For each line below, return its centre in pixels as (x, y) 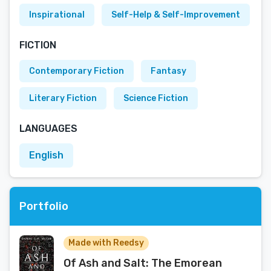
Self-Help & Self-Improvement (176, 15)
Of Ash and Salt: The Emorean (143, 263)
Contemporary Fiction (77, 71)
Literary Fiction (63, 98)
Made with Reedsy (106, 243)
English (46, 155)
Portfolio (44, 206)
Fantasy (168, 71)
